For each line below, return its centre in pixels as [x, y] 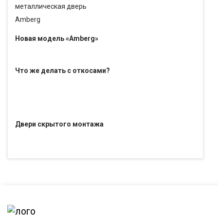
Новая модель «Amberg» [57, 38]
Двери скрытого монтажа [59, 124]
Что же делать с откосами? [63, 70]
